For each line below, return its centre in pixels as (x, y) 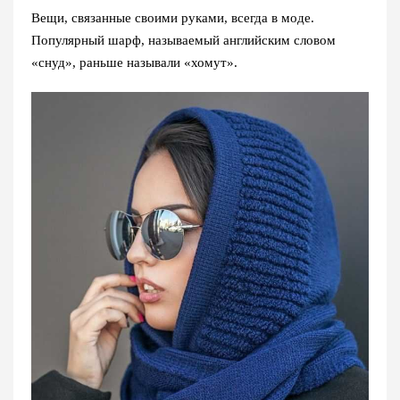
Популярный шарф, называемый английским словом (183, 40)
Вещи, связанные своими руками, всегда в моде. (173, 18)
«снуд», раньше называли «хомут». (134, 62)
